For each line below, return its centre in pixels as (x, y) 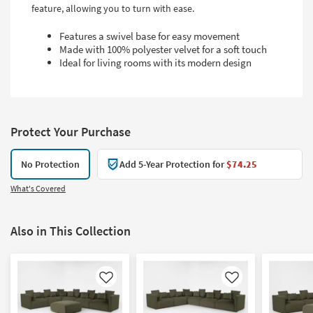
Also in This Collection (71, 231)
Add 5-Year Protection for (173, 164)
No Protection (50, 164)
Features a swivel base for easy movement (150, 36)
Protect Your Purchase (71, 131)
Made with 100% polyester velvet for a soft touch (163, 49)
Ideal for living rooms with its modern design (155, 62)
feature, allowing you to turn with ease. (113, 8)
